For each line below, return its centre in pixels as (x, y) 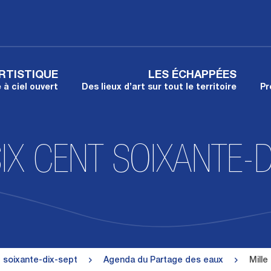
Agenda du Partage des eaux (164, 261)
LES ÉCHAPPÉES (192, 76)
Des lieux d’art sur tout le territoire (159, 88)
